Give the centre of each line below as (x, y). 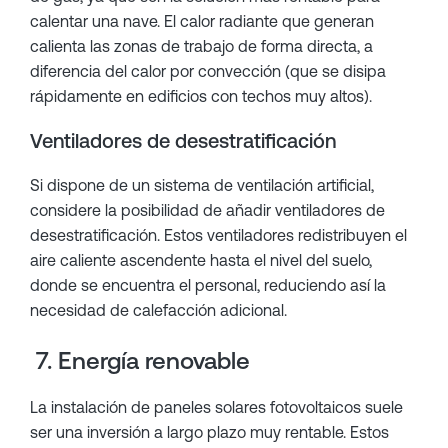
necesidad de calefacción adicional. (158, 310)
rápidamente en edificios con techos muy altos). (201, 96)
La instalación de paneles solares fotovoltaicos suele (216, 407)
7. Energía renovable (140, 360)
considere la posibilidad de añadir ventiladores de (207, 210)
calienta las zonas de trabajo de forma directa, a (201, 46)
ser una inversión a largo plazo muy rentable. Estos (209, 432)
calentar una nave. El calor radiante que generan (202, 21)
